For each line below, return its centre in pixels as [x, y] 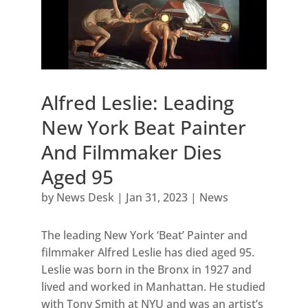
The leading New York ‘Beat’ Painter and [144, 235]
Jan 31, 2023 [156, 198]
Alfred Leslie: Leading [137, 103]
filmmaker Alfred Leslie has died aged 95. [147, 253]
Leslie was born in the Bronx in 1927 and [146, 270]
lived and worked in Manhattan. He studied [153, 287]
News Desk [85, 198]
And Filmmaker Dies [131, 152]
